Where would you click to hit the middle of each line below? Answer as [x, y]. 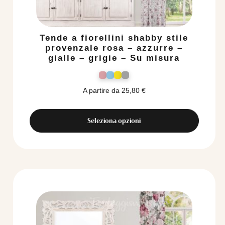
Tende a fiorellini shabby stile [114, 38]
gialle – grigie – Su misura [114, 58]
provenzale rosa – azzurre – [114, 48]
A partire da [101, 91]
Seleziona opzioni [114, 121]
